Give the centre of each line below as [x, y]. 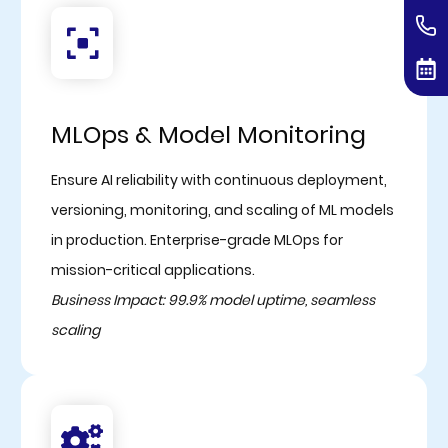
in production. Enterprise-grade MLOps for [196, 239]
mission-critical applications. [152, 269]
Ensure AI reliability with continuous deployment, [218, 179]
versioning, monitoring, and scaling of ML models [222, 209]
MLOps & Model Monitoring [208, 134]
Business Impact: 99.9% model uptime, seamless [212, 299]
